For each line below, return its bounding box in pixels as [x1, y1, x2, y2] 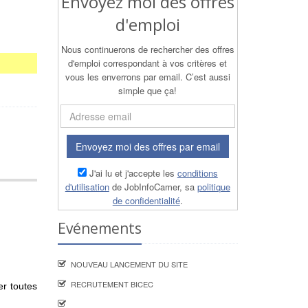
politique [197, 180, 230, 193]
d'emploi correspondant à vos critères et [68, 56, 228, 69]
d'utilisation [65, 180, 109, 193]
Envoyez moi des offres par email [75, 140, 220, 153]
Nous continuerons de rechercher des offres [60, 43, 234, 56]
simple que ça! [118, 84, 177, 97]
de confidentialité [112, 194, 180, 207]
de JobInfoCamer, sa [109, 180, 197, 193]
